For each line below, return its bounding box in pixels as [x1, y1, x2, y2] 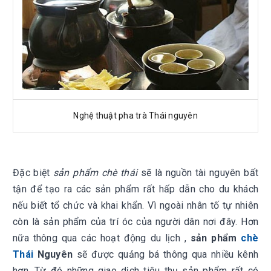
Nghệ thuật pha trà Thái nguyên [73, 111, 198, 120]
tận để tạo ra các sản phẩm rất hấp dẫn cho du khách [13, 183, 258, 195]
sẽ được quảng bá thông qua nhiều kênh [73, 249, 259, 260]
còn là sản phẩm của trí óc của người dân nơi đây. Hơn [13, 216, 258, 227]
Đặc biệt [13, 167, 53, 178]
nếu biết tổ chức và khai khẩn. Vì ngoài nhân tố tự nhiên [13, 200, 258, 211]
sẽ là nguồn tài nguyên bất [137, 167, 259, 178]
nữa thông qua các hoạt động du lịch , [13, 232, 191, 244]
